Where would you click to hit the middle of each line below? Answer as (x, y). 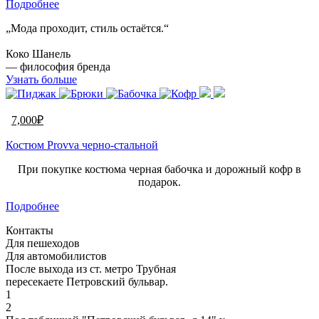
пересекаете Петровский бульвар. (87, 281)
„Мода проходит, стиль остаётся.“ (87, 28)
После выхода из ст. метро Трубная (91, 268)
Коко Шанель (38, 53)
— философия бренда (58, 66)
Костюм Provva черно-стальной (82, 145)
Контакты (30, 230)
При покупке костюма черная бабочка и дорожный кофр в (159, 169)
